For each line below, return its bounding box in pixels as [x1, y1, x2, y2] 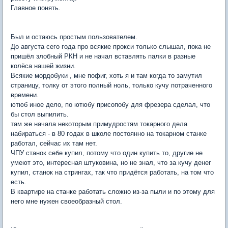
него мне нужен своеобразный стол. [11, 197, 122, 205]
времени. [11, 91, 39, 99]
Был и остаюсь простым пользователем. [11, 33, 137, 41]
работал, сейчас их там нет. [11, 139, 97, 147]
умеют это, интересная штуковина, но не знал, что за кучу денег [11, 159, 211, 166]
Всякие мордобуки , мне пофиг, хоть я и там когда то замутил [11, 72, 202, 79]
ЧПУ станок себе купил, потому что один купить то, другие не [11, 149, 203, 157]
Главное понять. [11, 4, 61, 12]
